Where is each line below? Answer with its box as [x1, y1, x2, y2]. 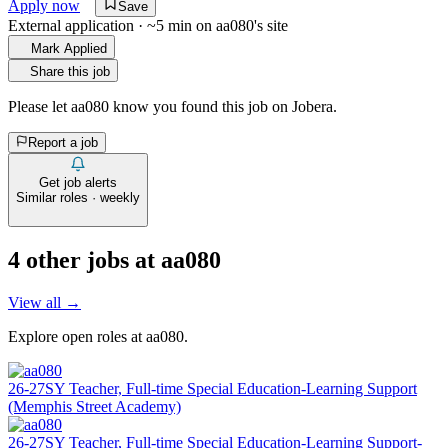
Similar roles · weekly [16, 190, 140, 206]
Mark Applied [31, 41, 107, 57]
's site [254, 17, 288, 35]
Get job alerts [39, 175, 117, 191]
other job [20, 247, 120, 274]
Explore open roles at [8, 328, 146, 346]
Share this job [30, 64, 110, 80]
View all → [8, 294, 81, 312]
